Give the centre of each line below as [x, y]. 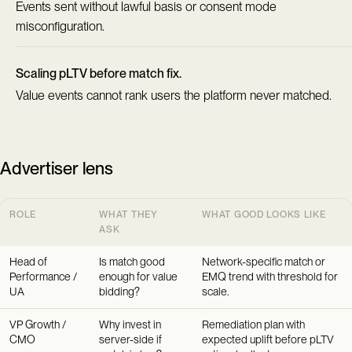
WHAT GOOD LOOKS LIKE [264, 215]
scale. [216, 292]
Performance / [44, 277]
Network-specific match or [264, 262]
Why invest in [130, 325]
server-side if [131, 340]
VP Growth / [38, 325]
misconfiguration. [60, 26]
